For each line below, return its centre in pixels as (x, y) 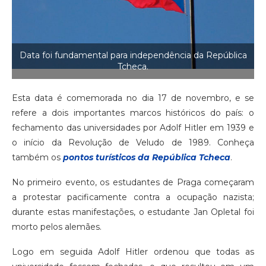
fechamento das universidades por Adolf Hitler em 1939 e (133, 127)
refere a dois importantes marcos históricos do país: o (133, 113)
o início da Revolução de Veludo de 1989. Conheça (133, 142)
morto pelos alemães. (57, 227)
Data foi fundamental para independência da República (133, 55)
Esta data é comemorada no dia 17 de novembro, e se (133, 98)
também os (37, 157)
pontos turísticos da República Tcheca (147, 157)
